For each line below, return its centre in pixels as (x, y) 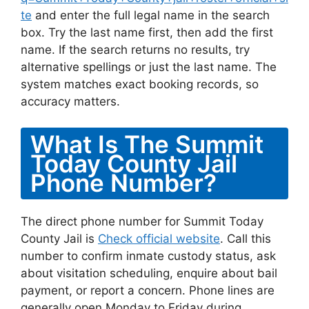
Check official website (159, 239)
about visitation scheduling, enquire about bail (149, 273)
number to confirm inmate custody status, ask (148, 256)
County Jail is (59, 239)
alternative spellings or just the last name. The (149, 67)
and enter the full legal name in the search (151, 15)
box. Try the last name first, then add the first (147, 32)
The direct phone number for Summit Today (142, 221)
